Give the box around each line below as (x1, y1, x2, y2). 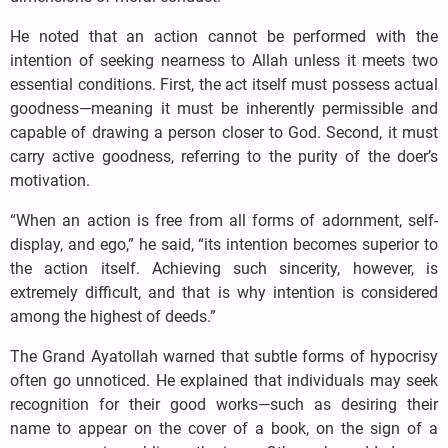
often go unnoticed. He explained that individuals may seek (10, 371, 438, 391)
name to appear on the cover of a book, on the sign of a (10, 419, 438, 439)
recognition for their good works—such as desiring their (10, 395, 438, 415)
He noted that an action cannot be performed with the (10, 27, 438, 47)
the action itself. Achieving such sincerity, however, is (10, 259, 438, 279)
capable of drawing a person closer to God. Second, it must (10, 123, 438, 143)
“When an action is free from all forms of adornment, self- (10, 211, 438, 231)
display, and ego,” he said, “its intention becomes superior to (10, 235, 438, 255)
